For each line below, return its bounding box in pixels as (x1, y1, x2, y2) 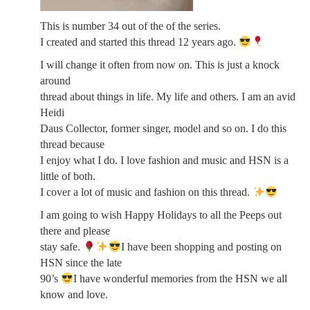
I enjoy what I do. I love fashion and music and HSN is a (40, 154, 289, 166)
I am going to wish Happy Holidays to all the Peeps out (40, 209, 282, 221)
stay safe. (40, 241, 83, 253)
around (40, 75, 71, 86)
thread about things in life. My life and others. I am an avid (40, 91, 295, 102)
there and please (40, 225, 110, 237)
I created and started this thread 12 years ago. (40, 36, 239, 48)
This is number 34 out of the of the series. (40, 20, 221, 32)
